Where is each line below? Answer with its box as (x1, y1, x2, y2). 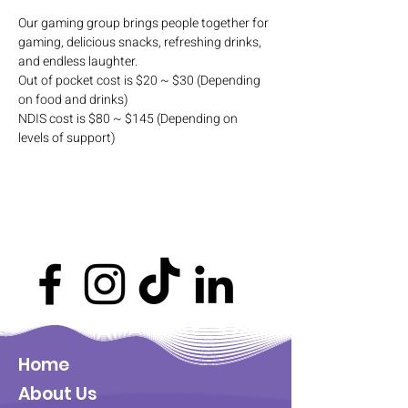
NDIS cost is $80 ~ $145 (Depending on (18, 109, 240, 128)
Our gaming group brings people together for (18, 14, 271, 33)
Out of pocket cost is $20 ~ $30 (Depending (18, 71, 263, 90)
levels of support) (18, 128, 116, 148)
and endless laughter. (18, 52, 140, 71)
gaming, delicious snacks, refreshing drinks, (18, 33, 264, 52)
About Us (18, 382, 101, 406)
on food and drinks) (18, 90, 128, 109)
